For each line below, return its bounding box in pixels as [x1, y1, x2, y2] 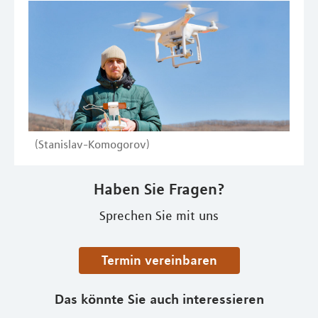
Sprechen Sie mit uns [99, 208, 219, 224]
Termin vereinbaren [106, 252, 217, 268]
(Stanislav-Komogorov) [35, 137, 150, 152]
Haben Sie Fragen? [93, 180, 225, 199]
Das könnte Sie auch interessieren [54, 290, 264, 307]
